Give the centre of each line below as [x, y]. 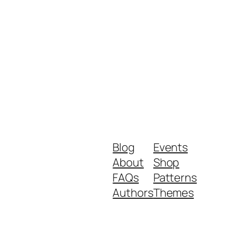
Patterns [175, 178]
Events [171, 148]
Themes [174, 193]
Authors [133, 193]
